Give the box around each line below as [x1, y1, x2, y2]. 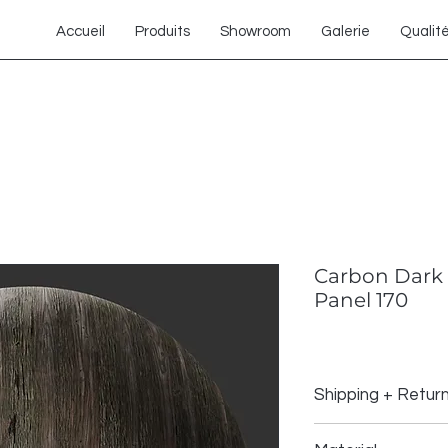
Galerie [321, 24, 370, 39]
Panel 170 [314, 288, 408, 312]
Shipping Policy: [314, 426, 412, 440]
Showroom [220, 24, 291, 39]
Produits [135, 24, 190, 39]
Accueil [56, 24, 105, 39]
